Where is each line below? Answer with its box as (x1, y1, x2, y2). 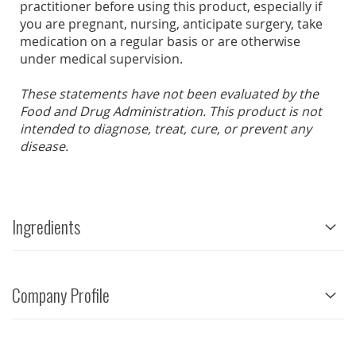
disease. (20, 137, 68, 156)
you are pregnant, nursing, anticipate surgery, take (20, 15, 323, 33)
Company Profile (12, 282, 110, 308)
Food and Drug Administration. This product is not (20, 103, 322, 121)
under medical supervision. (20, 50, 183, 68)
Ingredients (12, 214, 80, 240)
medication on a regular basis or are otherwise (20, 33, 300, 51)
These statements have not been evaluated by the (20, 85, 319, 103)
